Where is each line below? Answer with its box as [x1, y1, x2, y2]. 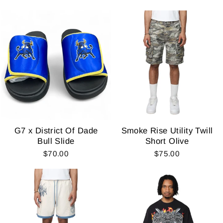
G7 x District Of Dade [14, 125, 98, 135]
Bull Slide [37, 136, 75, 146]
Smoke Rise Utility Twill [121, 125, 213, 135]
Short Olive [145, 136, 189, 146]
